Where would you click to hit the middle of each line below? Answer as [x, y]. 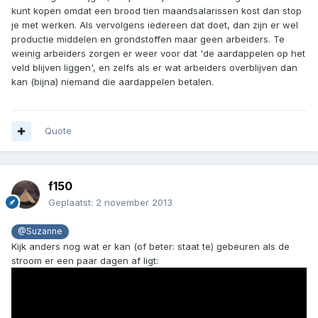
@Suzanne [40, 232]
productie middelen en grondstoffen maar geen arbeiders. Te [148, 39]
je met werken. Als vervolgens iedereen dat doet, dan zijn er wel [155, 25]
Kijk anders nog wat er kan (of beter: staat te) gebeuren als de [150, 246]
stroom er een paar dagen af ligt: [85, 260]
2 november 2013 [134, 203]
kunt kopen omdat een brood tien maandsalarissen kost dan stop [157, 11]
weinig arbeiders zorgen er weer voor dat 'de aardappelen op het [158, 54]
